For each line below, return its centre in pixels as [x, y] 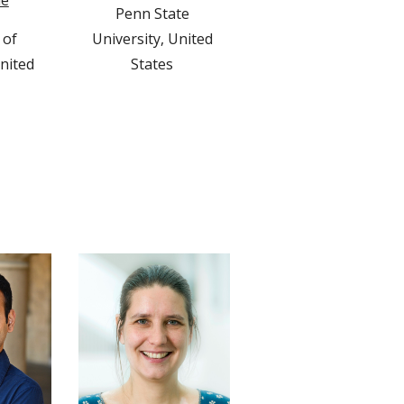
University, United [152, 39]
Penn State [152, 14]
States [154, 64]
